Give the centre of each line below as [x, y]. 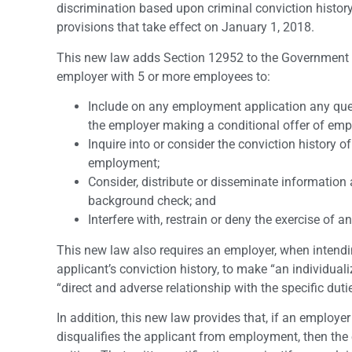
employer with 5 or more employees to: [163, 76]
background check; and [152, 201]
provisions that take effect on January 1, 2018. [185, 27]
